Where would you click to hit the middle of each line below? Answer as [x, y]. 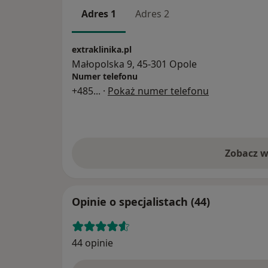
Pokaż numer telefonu [158, 91]
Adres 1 [99, 14]
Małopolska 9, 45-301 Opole [134, 64]
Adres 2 [152, 14]
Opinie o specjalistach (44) [141, 201]
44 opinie [92, 243]
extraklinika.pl [102, 49]
